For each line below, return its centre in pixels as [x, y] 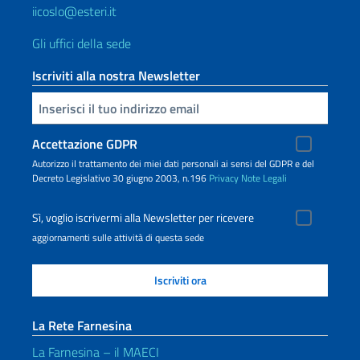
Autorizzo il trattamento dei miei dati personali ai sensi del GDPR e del [173, 164]
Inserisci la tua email [39, 107]
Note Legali [264, 178]
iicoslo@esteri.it [74, 11]
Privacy [224, 178]
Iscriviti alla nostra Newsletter [116, 76]
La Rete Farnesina [82, 325]
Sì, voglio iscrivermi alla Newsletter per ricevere [143, 218]
